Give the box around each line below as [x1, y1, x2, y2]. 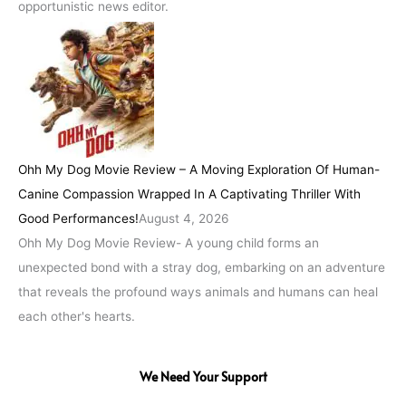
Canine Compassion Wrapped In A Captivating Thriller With [18, 187, 361, 202]
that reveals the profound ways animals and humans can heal [18, 285, 378, 300]
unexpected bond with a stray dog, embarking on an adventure [18, 260, 385, 275]
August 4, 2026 [139, 211, 229, 227]
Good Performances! [18, 211, 139, 227]
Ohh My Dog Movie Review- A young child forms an [18, 236, 319, 251]
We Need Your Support [139, 368, 267, 386]
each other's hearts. [18, 309, 135, 324]
